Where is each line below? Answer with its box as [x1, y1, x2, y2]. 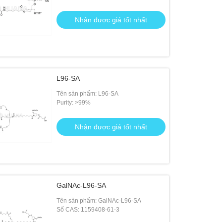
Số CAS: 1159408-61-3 [56, 206, 120, 213]
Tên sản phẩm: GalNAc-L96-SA [56, 197, 142, 204]
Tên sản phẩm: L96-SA [56, 90, 119, 97]
